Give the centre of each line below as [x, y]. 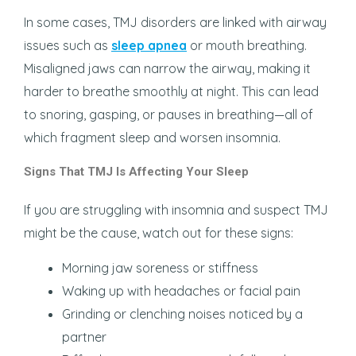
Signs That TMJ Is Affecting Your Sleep [136, 172]
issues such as [68, 46]
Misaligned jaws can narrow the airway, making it [167, 69]
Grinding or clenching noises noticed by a [182, 314]
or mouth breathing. [247, 46]
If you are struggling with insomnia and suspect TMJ [176, 210]
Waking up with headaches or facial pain [181, 291]
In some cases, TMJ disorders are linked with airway [175, 23]
